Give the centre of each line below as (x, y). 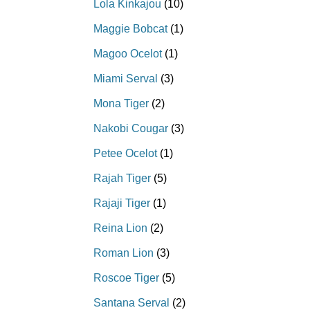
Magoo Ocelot (128, 54)
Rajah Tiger (122, 179)
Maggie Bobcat (130, 29)
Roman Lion (124, 253)
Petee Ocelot (125, 154)
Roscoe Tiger (126, 278)
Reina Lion (120, 228)
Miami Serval (126, 79)
